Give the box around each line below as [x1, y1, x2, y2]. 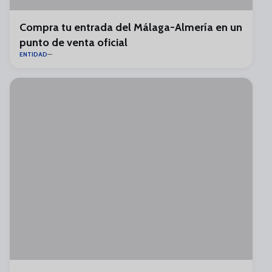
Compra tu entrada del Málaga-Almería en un [19, 21, 242, 34]
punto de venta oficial [19, 36, 127, 49]
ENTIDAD [19, 50, 47, 58]
